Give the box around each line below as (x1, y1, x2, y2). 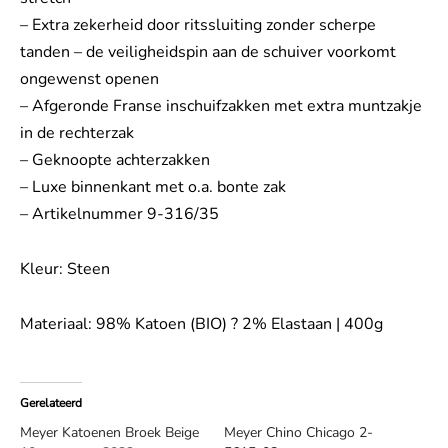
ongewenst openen (20, 67, 159, 90)
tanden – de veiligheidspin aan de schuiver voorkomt (20, 40, 396, 63)
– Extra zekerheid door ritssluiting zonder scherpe (20, 13, 376, 36)
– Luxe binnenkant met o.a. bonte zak (20, 175, 286, 198)
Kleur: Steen (20, 257, 110, 280)
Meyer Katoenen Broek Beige (20, 422, 199, 442)
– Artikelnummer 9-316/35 (20, 202, 219, 225)
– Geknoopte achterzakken (20, 148, 210, 171)
